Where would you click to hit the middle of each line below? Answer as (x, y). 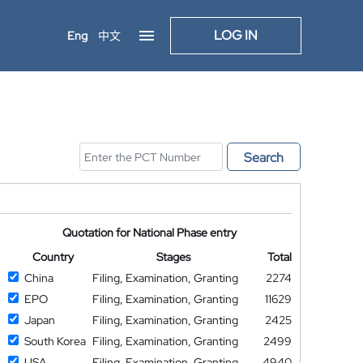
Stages (174, 257)
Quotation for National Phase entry (150, 233)
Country (53, 257)
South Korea (55, 341)
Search (264, 158)
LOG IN (236, 35)
